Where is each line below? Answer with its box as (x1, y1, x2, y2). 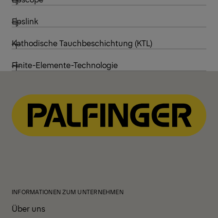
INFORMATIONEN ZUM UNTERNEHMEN (12, 187, 124, 196)
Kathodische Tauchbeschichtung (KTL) (12, 37, 152, 48)
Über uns (12, 202, 45, 214)
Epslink (12, 15, 38, 26)
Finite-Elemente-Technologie (12, 59, 118, 70)
